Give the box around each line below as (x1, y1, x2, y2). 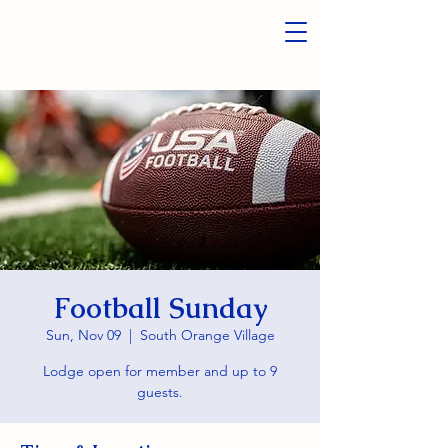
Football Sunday (53, 290, 267, 326)
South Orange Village (139, 326, 275, 344)
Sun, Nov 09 (45, 326, 121, 344)
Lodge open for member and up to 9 (43, 362, 277, 380)
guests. (137, 383, 183, 401)
